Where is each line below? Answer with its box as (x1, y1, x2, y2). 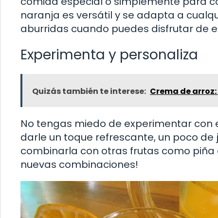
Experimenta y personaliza (20, 45, 198, 65)
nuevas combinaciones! (20, 158, 138, 172)
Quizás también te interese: (32, 86, 146, 97)
